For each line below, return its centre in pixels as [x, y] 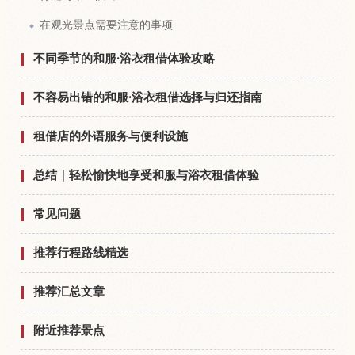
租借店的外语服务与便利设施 [111, 136]
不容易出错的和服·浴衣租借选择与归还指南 [148, 97]
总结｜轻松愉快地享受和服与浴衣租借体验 [146, 175]
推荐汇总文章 [69, 292]
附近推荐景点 [69, 330]
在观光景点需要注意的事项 [106, 25]
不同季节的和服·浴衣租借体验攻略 [124, 59]
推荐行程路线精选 [81, 253]
